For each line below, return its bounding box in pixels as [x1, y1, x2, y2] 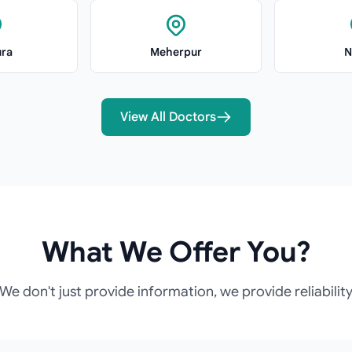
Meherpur [149, 45, 202, 59]
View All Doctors [120, 109, 216, 125]
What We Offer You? [42, 234, 310, 269]
